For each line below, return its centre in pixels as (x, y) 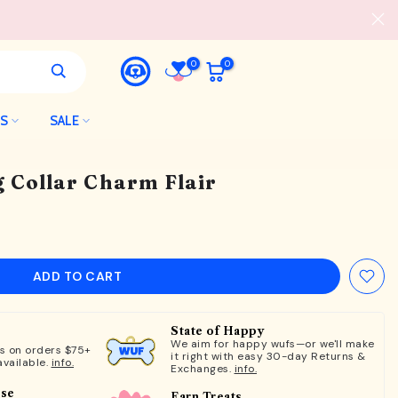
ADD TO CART (77, 276)
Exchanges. (203, 369)
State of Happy (218, 331)
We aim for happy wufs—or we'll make (273, 344)
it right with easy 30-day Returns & (268, 356)
